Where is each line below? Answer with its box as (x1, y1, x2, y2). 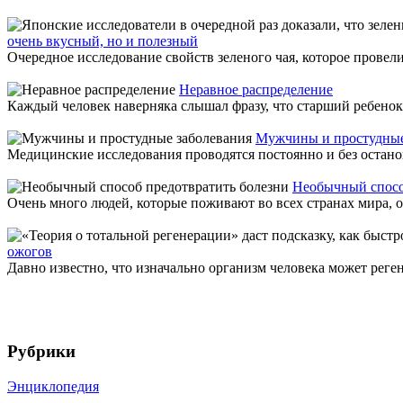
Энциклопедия (7, 378, 99, 394)
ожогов (7, 244, 52, 260)
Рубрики (7, 342, 76, 362)
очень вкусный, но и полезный (7, 33, 198, 49)
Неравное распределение (179, 82, 333, 98)
